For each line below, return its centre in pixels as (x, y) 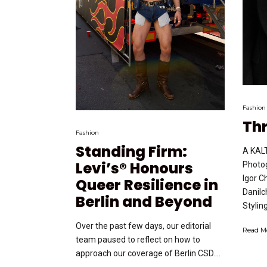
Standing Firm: (131, 151)
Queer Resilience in (147, 185)
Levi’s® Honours (134, 168)
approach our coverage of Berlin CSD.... (148, 253)
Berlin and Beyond (144, 201)
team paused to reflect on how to (138, 239)
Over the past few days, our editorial (143, 226)
